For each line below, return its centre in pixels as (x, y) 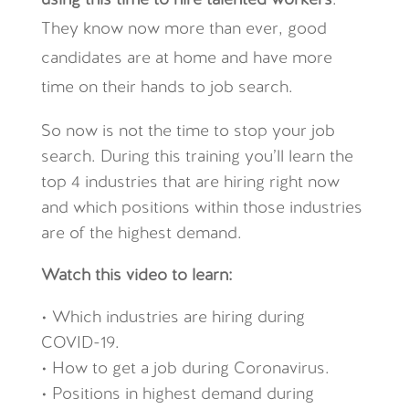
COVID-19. (80, 344)
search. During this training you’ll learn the (197, 157)
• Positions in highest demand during (177, 395)
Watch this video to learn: (136, 276)
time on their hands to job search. (167, 88)
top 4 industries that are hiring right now (190, 183)
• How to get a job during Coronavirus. (185, 369)
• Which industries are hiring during (173, 318)
